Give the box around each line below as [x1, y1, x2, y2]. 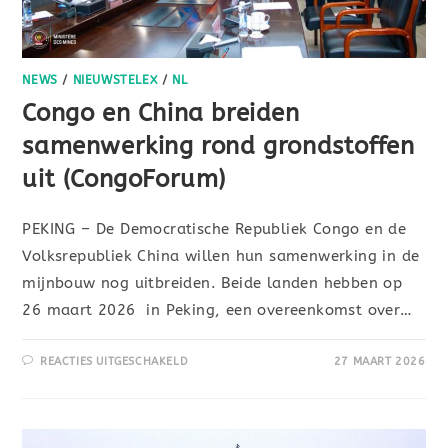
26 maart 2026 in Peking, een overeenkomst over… [22, 301, 413, 319]
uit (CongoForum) [22, 165, 227, 193]
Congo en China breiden [22, 99, 300, 127]
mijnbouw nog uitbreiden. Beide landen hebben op [22, 274, 403, 292]
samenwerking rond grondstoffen [22, 132, 415, 160]
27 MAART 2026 [333, 355, 426, 368]
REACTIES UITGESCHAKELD [40, 355, 189, 368]
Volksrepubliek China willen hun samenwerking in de [22, 247, 420, 265]
